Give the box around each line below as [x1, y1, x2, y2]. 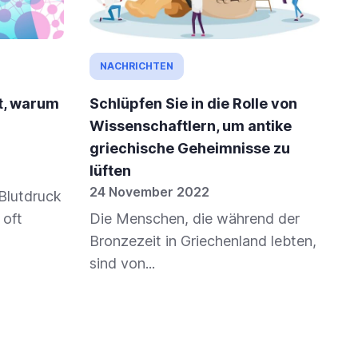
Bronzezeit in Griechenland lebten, [89, 233, 316, 250]
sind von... [89, 255, 155, 272]
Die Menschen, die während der [89, 210, 300, 228]
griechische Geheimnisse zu [89, 140, 290, 157]
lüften [89, 162, 131, 180]
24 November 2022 [89, 184, 209, 201]
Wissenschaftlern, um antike [89, 117, 292, 135]
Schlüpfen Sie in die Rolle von [89, 95, 297, 113]
